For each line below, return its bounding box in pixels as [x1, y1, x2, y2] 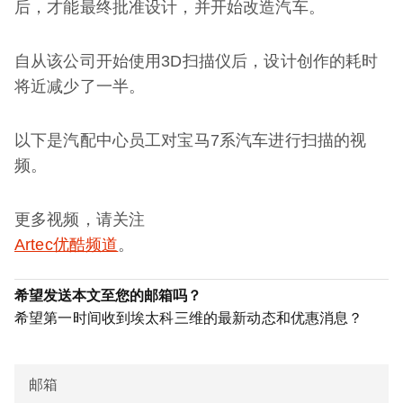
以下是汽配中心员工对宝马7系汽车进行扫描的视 [14, 131, 367, 149]
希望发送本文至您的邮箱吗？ [14, 288, 201, 303]
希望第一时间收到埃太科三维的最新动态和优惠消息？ [14, 310, 363, 326]
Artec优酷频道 [14, 236, 119, 254]
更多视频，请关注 [14, 210, 146, 228]
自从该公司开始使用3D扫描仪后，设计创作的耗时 [14, 52, 379, 70]
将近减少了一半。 [14, 77, 146, 95]
